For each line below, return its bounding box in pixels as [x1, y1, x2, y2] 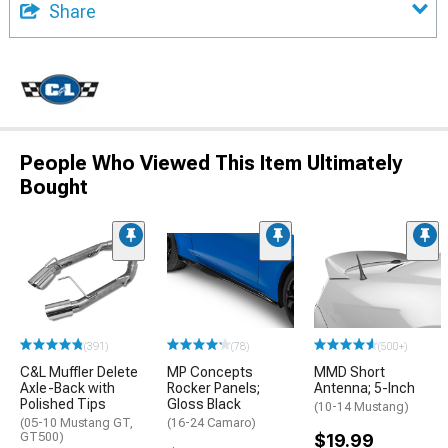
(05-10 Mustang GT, [20, 415, 133, 430]
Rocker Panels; [167, 379, 260, 396]
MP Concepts [167, 363, 253, 380]
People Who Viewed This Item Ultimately [20, 150, 402, 175]
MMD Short [314, 363, 385, 380]
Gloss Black [167, 395, 241, 412]
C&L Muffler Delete [20, 363, 138, 380]
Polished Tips [20, 395, 106, 412]
